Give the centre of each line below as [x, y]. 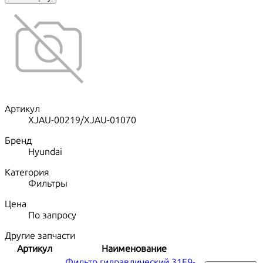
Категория [27, 173]
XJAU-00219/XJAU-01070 [82, 120]
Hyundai [45, 152]
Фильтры [48, 184]
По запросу [52, 215]
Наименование [134, 249]
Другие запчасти [40, 236]
